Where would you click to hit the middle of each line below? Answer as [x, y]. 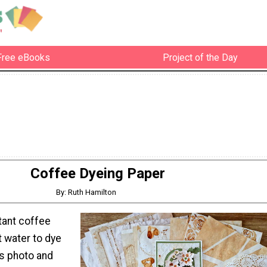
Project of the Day [200, 57]
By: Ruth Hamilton [86, 193]
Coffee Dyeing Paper [98, 174]
